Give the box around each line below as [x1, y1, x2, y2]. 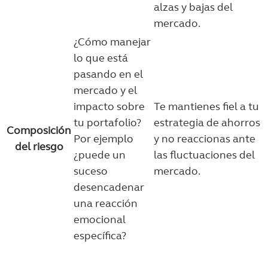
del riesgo [14, 140, 63, 153]
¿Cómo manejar [74, 35, 151, 48]
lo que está [74, 51, 128, 65]
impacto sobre [74, 100, 145, 113]
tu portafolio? [74, 116, 141, 129]
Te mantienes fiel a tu [154, 100, 259, 113]
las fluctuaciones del [154, 148, 255, 162]
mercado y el [74, 84, 137, 97]
